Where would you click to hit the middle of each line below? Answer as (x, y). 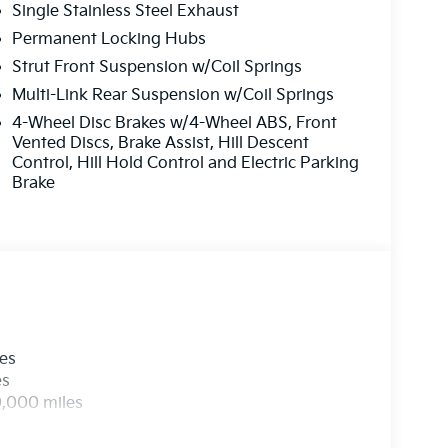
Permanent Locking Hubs (108, 40)
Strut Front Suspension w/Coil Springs (156, 68)
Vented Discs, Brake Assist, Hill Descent (160, 144)
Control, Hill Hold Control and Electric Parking (185, 164)
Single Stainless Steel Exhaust (125, 12)
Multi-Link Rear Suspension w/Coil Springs (172, 96)
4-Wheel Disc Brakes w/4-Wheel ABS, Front (174, 124)
